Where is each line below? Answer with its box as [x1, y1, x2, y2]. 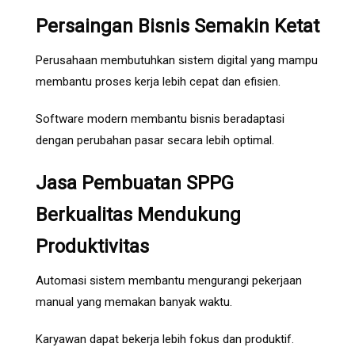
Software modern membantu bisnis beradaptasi [36, 112, 284, 127]
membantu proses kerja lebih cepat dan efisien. [36, 74, 281, 90]
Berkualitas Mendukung [36, 204, 241, 227]
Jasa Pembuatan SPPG [36, 172, 234, 195]
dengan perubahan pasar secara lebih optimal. [36, 133, 274, 148]
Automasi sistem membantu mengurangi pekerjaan [36, 273, 302, 288]
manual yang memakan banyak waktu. [36, 295, 232, 310]
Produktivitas [36, 235, 149, 258]
